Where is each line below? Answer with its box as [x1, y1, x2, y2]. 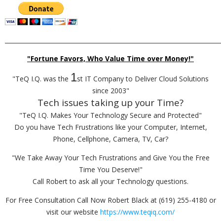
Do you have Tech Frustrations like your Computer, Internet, [14, 122, 207, 132]
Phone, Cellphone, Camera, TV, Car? [53, 134, 168, 144]
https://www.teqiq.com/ [100, 207, 175, 217]
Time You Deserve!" [78, 165, 143, 175]
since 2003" [92, 86, 129, 96]
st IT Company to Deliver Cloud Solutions [77, 74, 209, 84]
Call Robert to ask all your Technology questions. [33, 177, 188, 186]
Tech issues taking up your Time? [37, 96, 184, 109]
